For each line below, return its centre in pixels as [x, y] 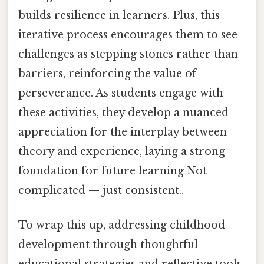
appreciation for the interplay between [123, 132]
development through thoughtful [108, 244]
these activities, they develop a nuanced [123, 112]
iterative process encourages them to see [128, 34]
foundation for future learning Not [113, 171]
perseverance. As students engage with [121, 93]
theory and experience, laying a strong [122, 151]
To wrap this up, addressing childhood [122, 225]
